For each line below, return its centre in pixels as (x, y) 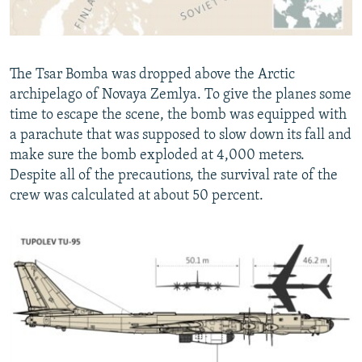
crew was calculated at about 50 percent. (137, 196)
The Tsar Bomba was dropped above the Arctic (152, 74)
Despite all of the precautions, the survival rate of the (174, 175)
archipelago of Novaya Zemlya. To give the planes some (181, 95)
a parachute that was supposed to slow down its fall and (181, 135)
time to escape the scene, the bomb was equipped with (178, 115)
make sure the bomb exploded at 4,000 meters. (157, 155)
